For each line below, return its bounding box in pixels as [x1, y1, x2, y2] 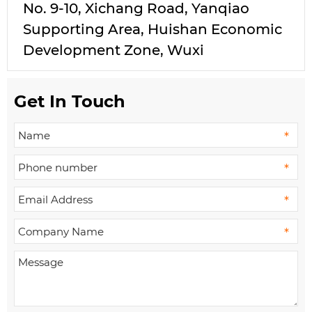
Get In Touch [14, 91, 125, 112]
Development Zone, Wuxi [23, 42, 205, 59]
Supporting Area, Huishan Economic [23, 21, 283, 38]
